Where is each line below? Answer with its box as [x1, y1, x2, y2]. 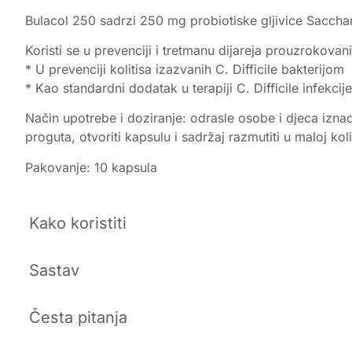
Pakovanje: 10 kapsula [25, 159, 157, 175]
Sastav [29, 261, 79, 280]
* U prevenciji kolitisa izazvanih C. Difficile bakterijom [25, 60, 344, 77]
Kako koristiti [29, 214, 126, 233]
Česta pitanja [29, 308, 127, 328]
